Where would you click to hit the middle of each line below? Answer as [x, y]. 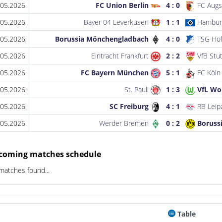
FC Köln [208, 72]
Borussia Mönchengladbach [103, 39]
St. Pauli [138, 89]
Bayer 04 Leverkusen [117, 22]
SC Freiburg [130, 106]
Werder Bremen [125, 123]
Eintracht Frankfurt [121, 55]
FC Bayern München [116, 72]
